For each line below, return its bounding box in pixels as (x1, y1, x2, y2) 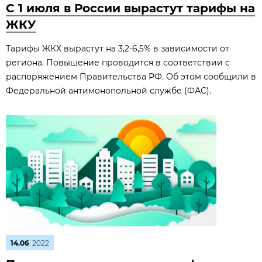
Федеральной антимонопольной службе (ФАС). (6, 85, 211, 96)
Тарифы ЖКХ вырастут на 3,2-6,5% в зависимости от (6, 43, 229, 54)
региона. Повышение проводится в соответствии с (6, 57, 230, 68)
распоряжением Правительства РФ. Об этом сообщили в (6, 71, 256, 82)
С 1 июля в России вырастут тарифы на (6, 1, 255, 15)
